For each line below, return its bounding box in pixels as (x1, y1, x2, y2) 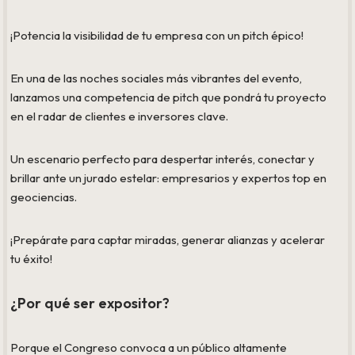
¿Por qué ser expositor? (10, 294, 170, 313)
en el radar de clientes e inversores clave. (10, 109, 229, 124)
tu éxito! (10, 251, 53, 267)
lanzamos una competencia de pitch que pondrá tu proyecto (10, 90, 327, 105)
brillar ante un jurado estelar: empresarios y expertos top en (10, 170, 327, 186)
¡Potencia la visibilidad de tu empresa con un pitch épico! (10, 28, 304, 44)
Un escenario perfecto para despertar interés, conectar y (10, 151, 315, 167)
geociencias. (10, 189, 78, 205)
